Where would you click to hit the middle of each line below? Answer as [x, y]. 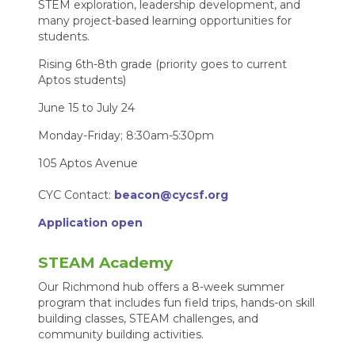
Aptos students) [82, 80]
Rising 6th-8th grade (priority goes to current [163, 65]
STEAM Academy [106, 263]
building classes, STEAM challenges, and [149, 318]
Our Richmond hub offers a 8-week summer [162, 286]
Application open [91, 223]
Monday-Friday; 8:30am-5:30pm [126, 136]
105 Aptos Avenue [88, 164]
